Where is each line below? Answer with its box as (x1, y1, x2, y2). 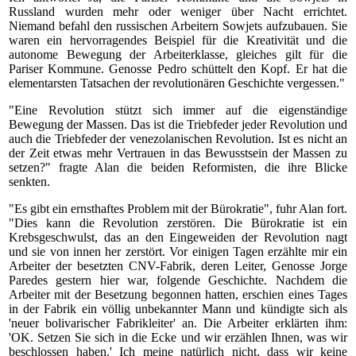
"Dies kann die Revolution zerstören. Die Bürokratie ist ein (9, 216, 347, 230)
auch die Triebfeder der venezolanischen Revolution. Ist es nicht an (9, 132, 347, 145)
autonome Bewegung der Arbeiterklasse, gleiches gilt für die (9, 48, 347, 61)
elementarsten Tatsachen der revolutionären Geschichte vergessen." (9, 76, 345, 90)
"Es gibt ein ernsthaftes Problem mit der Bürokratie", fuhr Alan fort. (9, 202, 347, 215)
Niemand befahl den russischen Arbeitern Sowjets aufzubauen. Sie (9, 19, 347, 33)
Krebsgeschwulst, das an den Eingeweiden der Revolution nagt (9, 230, 347, 244)
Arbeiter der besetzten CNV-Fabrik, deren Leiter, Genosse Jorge (9, 259, 347, 273)
